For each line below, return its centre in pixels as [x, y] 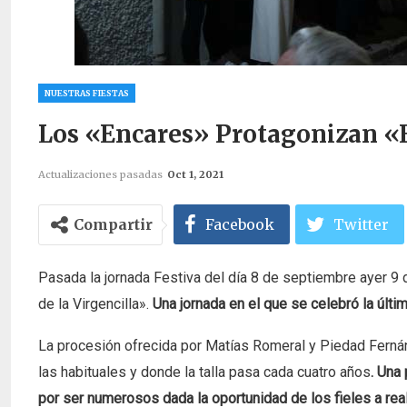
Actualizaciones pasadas [102, 174]
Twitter [361, 224]
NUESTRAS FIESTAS [87, 93]
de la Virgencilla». [95, 304]
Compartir [113, 224]
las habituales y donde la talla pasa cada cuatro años [204, 372]
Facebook [240, 224]
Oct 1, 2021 [195, 174]
